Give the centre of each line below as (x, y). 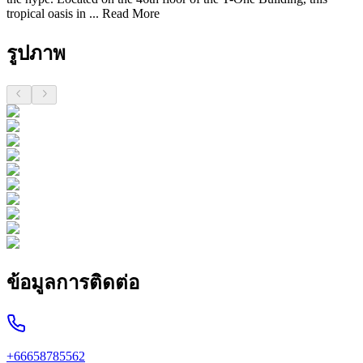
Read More (129, 13)
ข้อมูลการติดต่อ (73, 282)
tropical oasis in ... (53, 13)
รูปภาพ (36, 53)
